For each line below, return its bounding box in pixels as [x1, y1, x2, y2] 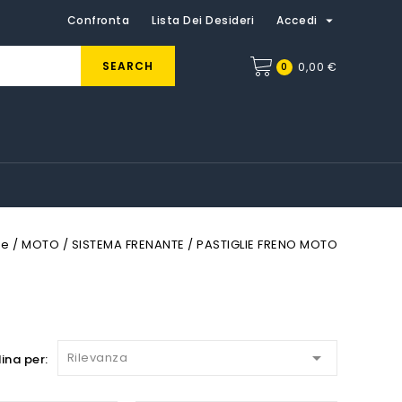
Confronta [66, 13, 130, 28]
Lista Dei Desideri [152, 13, 255, 28]
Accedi [276, 13, 321, 28]
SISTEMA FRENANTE [71, 236, 185, 253]
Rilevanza [66, 349, 128, 366]
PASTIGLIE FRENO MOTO [197, 236, 337, 253]
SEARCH [102, 58, 153, 74]
